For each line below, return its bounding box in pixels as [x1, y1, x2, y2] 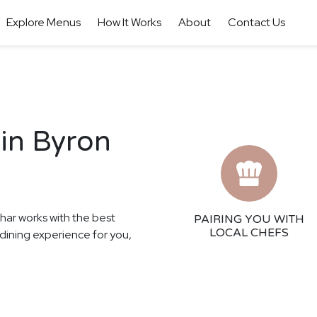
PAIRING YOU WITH [194, 212, 304, 226]
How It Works [97, 15, 161, 30]
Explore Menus [6, 15, 81, 30]
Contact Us [227, 15, 285, 30]
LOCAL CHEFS [209, 226, 289, 240]
